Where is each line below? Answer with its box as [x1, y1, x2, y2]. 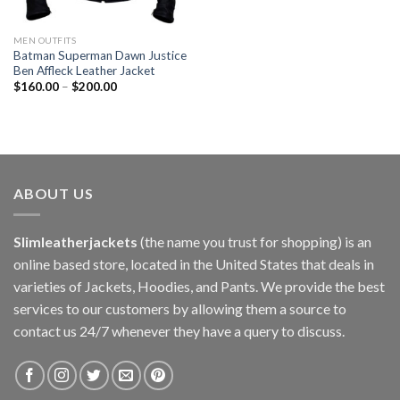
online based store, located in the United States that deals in [13, 255, 374, 273]
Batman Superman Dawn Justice [12, 47, 187, 62]
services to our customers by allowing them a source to [13, 300, 346, 318]
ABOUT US [13, 184, 94, 202]
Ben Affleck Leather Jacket [12, 62, 155, 78]
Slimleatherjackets [13, 233, 137, 251]
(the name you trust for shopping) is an [137, 233, 371, 251]
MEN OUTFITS [12, 34, 77, 46]
